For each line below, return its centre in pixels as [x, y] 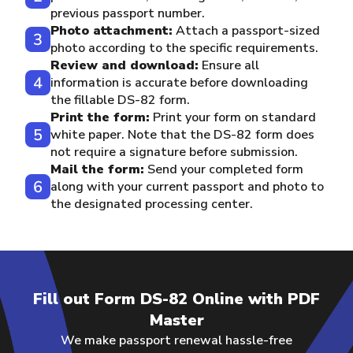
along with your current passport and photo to [187, 186]
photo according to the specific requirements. [184, 48]
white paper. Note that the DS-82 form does [182, 134]
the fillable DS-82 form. [120, 100]
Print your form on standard [233, 117]
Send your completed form [224, 169]
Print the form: [100, 117]
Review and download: [124, 65]
